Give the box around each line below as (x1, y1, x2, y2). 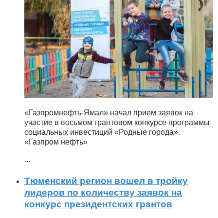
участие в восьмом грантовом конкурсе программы (24, 118, 210, 127)
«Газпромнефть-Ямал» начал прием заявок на (24, 109, 193, 117)
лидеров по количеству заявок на (24, 187, 182, 198)
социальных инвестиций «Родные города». (24, 128, 180, 136)
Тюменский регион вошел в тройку (24, 175, 188, 186)
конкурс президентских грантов (24, 199, 172, 209)
